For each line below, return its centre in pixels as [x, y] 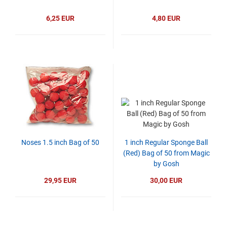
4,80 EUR [166, 18]
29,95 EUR [60, 180]
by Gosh [166, 164]
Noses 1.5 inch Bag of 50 [60, 142]
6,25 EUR [60, 18]
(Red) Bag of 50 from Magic [166, 153]
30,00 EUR [166, 180]
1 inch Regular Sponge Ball [166, 142]
